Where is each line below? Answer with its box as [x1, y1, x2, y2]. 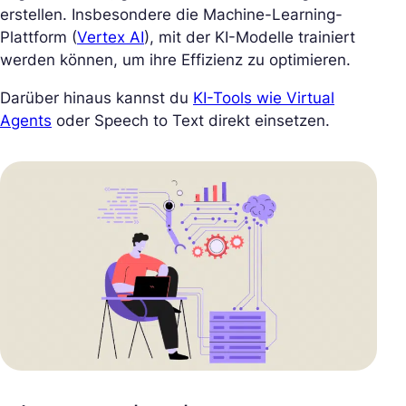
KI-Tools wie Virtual [193, 88, 334, 107]
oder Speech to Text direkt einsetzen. [52, 111, 330, 130]
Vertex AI [77, 27, 144, 46]
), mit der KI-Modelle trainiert [144, 27, 355, 46]
